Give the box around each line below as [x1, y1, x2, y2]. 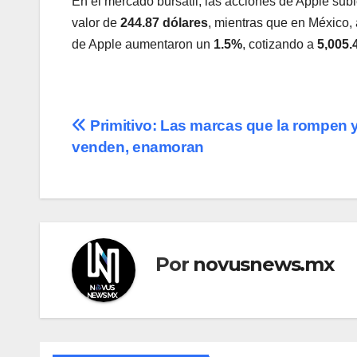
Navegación [71, 116, 215, 147]
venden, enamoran [72, 139, 204, 156]
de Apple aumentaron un [72, 37, 214, 52]
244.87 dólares [120, 16, 208, 30]
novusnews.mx [193, 252, 334, 276]
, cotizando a [242, 37, 317, 52]
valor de [72, 16, 120, 30]
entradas [71, 181, 177, 213]
